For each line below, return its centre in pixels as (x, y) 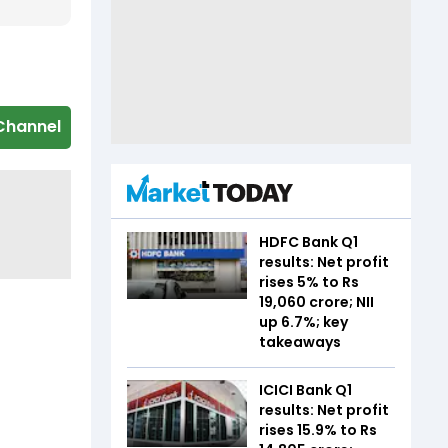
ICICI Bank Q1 (305, 389)
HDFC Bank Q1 (308, 241)
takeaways (300, 341)
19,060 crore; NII (316, 301)
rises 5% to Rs (309, 281)
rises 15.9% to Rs (318, 429)
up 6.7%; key (303, 321)
